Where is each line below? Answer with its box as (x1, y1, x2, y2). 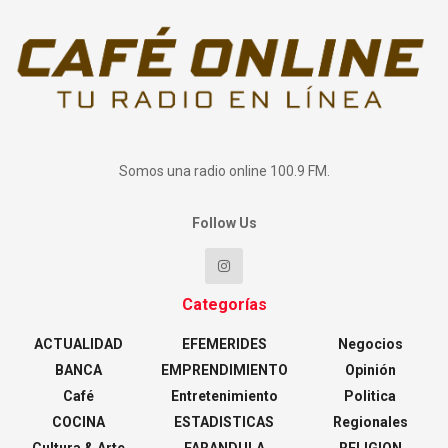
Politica (344, 387, 396, 404)
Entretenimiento (170, 387, 278, 404)
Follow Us (191, 214, 257, 231)
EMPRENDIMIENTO (161, 361, 288, 378)
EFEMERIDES (181, 335, 267, 352)
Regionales (332, 413, 408, 430)
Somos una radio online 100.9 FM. (118, 162, 330, 179)
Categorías (181, 294, 267, 314)
